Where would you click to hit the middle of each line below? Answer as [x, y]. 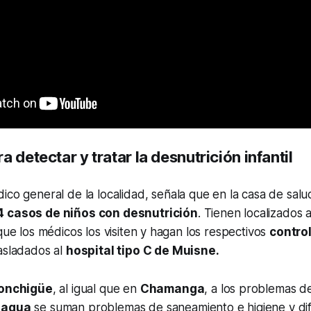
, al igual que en [96, 289]
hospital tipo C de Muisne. [142, 251]
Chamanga [172, 289]
